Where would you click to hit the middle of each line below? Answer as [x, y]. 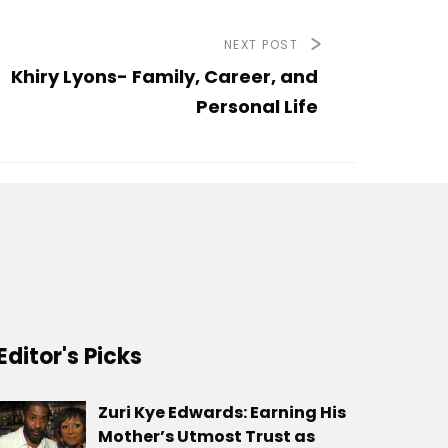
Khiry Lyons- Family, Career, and [164, 77]
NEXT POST [260, 45]
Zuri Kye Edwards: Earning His [222, 413]
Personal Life [257, 107]
